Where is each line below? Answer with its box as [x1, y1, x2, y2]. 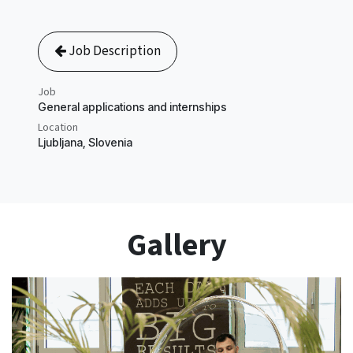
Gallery [126, 222, 227, 268]
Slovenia [88, 135, 132, 149]
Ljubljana [38, 135, 83, 149]
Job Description [66, 41, 161, 61]
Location [38, 119, 78, 136]
